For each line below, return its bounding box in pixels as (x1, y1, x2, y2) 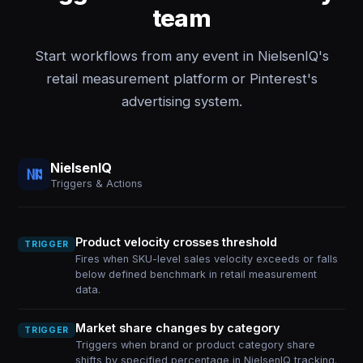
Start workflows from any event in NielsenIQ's (34, 48, 329, 64)
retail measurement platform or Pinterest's (45, 70, 318, 87)
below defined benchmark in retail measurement (75, 268, 317, 280)
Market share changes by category (75, 321, 280, 335)
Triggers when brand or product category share (75, 339, 315, 351)
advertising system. (121, 93, 242, 109)
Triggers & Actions (50, 177, 143, 190)
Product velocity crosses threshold (75, 235, 277, 249)
